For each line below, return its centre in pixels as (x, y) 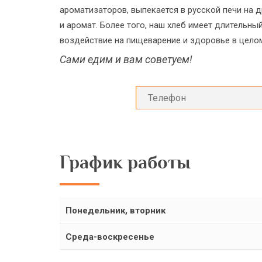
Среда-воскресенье (110, 237)
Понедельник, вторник (116, 211)
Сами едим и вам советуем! (126, 59)
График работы (125, 163)
